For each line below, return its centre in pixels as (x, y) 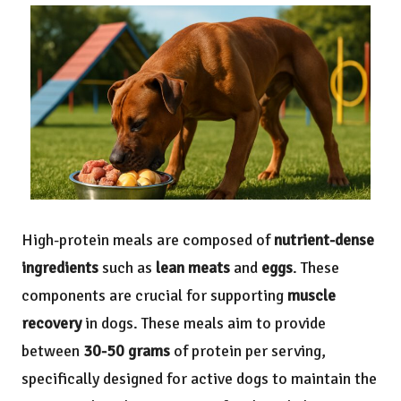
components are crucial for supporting (154, 295)
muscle (311, 295)
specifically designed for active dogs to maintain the (199, 378)
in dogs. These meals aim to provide (204, 323)
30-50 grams (127, 350)
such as (127, 267)
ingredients (60, 267)
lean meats (193, 267)
